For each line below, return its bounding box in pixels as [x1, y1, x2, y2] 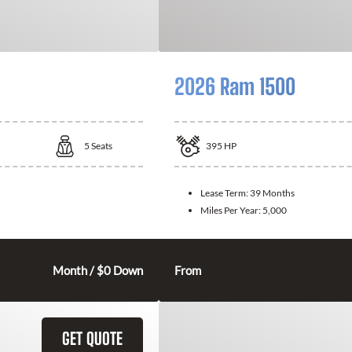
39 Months [250, 186, 295, 199]
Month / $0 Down [53, 262, 143, 277]
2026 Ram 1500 [174, 73, 295, 100]
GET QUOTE [62, 328, 123, 348]
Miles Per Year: [200, 203, 262, 216]
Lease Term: [200, 186, 250, 199]
